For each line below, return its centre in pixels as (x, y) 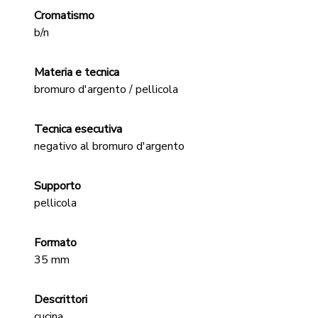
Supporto (57, 186)
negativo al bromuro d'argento (109, 146)
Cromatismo (64, 16)
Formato (55, 243)
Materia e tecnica (77, 72)
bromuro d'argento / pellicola (106, 89)
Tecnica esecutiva (78, 129)
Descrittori (61, 300)
